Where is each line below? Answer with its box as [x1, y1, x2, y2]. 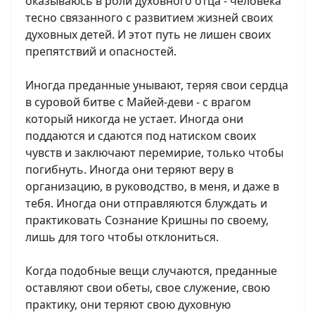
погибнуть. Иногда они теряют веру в [25, 162, 233, 177]
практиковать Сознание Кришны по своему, [25, 212, 269, 228]
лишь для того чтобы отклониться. [25, 229, 219, 245]
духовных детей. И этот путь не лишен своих [25, 27, 271, 42]
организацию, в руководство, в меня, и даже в [25, 179, 279, 194]
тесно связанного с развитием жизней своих [25, 10, 273, 25]
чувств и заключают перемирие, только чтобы [25, 145, 283, 160]
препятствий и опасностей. [25, 44, 176, 59]
